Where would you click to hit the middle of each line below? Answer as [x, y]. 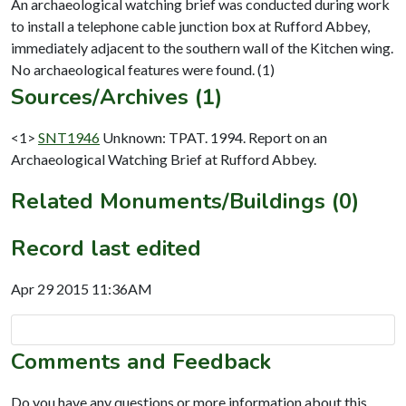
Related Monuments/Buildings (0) [185, 201]
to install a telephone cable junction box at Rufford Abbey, [190, 25]
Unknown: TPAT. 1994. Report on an [215, 137]
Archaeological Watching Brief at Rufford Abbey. [164, 159]
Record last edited [106, 248]
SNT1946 [69, 137]
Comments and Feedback [141, 361]
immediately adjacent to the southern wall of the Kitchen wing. [202, 47]
